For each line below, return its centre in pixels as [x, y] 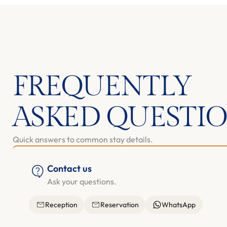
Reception [61, 204]
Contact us [69, 168]
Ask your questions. [82, 181]
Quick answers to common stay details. [83, 139]
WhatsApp [178, 204]
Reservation [119, 204]
